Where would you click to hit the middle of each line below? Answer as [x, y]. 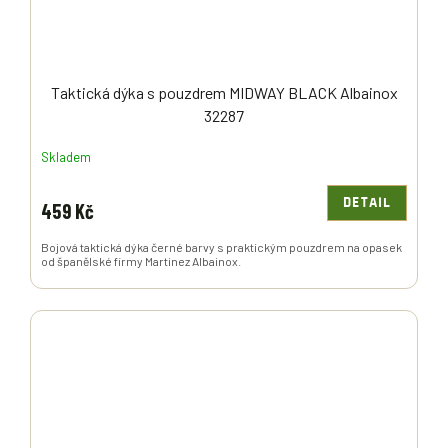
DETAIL [367, 203]
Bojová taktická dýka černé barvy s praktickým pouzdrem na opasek [221, 247]
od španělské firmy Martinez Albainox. [141, 261]
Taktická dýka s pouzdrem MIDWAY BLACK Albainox [224, 93]
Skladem [66, 156]
